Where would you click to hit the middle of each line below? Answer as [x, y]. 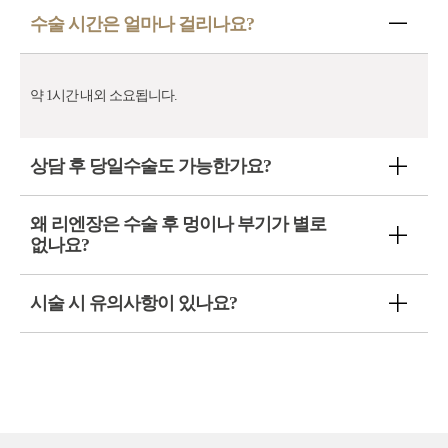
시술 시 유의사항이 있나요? [133, 302]
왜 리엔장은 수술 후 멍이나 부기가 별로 [178, 223]
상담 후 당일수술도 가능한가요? [150, 165]
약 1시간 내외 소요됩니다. [103, 95]
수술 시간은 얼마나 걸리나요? [142, 23]
